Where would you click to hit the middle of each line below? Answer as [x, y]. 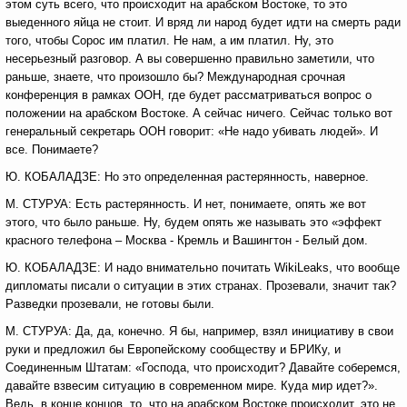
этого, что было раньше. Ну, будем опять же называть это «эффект [194, 222]
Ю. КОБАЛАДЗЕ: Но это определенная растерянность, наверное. [187, 177]
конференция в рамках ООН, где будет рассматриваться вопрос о [189, 95]
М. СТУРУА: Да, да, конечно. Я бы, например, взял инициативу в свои [199, 331]
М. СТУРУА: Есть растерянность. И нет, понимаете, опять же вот [186, 204]
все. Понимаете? [52, 149]
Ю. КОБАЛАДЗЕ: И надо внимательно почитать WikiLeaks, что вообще [203, 268]
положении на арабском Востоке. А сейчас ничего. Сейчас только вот [199, 113]
